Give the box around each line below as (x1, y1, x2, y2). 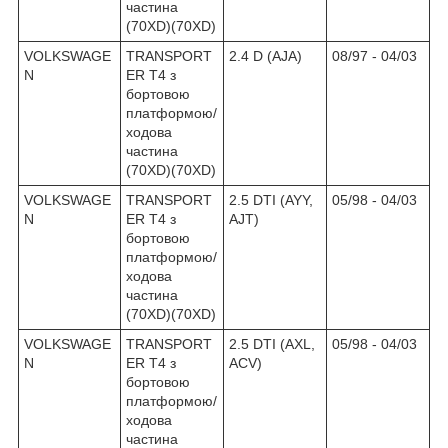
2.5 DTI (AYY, (229, 191, 313, 208)
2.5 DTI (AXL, (229, 335, 315, 352)
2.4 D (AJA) (229, 47, 302, 64)
